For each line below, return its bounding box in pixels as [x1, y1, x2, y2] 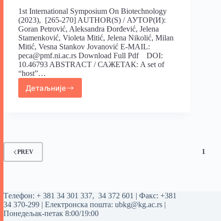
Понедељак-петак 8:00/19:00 [3, 209, 99, 218]
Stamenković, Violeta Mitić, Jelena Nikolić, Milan [18, 34, 174, 42]
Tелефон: [3, 191, 37, 200]
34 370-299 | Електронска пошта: [3, 200, 115, 209]
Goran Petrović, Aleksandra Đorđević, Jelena [18, 25, 159, 34]
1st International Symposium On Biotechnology [18, 7, 167, 16]
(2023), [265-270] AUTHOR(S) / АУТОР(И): [18, 16, 166, 25]
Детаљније [26, 83, 66, 93]
